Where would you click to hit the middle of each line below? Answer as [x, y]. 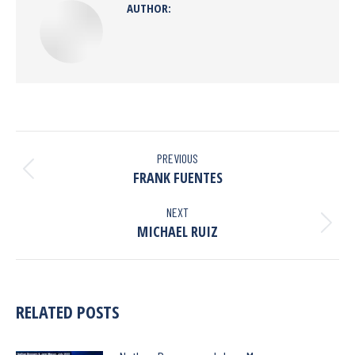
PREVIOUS [177, 158]
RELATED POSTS [67, 311]
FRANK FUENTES [177, 177]
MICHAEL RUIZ [177, 231]
